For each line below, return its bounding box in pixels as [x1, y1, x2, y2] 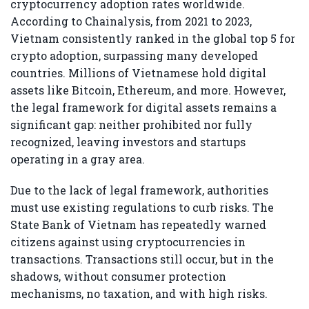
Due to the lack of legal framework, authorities [10, 183, 268, 198]
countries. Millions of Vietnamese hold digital [10, 65, 266, 80]
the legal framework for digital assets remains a [10, 99, 277, 114]
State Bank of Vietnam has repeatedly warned [10, 217, 266, 232]
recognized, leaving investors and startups [10, 134, 246, 149]
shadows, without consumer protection [10, 269, 226, 284]
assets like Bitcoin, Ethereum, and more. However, [10, 82, 286, 97]
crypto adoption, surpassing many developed [10, 48, 258, 63]
